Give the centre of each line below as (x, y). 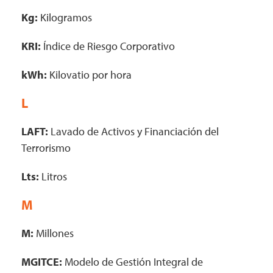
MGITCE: (42, 262)
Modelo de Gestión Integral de (133, 262)
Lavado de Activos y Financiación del (133, 131)
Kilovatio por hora (89, 75)
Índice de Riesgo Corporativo (108, 46)
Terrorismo (46, 148)
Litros (53, 176)
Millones (54, 233)
